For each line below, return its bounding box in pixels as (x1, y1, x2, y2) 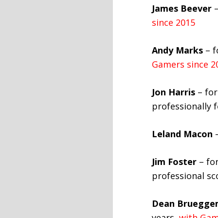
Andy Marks (152, 44, 203, 56)
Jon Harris (152, 86, 195, 98)
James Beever (152, 2, 212, 14)
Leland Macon (152, 128, 213, 140)
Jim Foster (152, 156, 197, 167)
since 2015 (152, 17, 195, 28)
